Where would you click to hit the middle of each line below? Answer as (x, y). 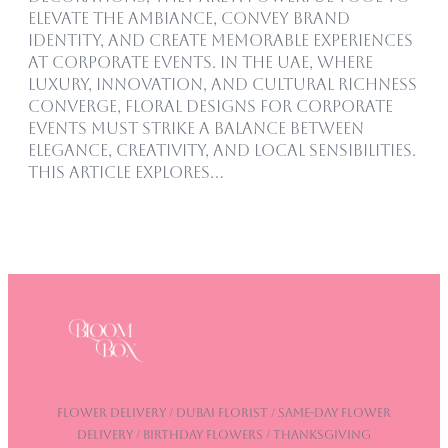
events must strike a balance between (196, 129)
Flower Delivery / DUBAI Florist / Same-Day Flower (224, 413)
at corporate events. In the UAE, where (200, 63)
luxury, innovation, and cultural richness (222, 85)
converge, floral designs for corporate (210, 107)
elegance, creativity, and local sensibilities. (222, 151)
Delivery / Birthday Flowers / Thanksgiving (224, 435)
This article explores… (126, 173)
